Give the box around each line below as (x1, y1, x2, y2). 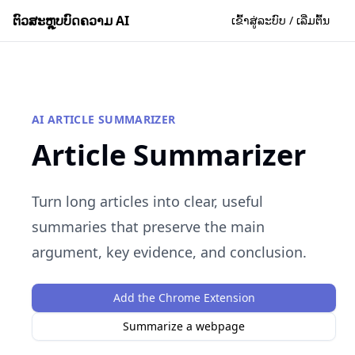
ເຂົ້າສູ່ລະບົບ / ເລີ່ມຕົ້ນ (231, 13, 330, 28)
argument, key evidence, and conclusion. (32, 242, 307, 261)
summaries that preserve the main (32, 217, 265, 236)
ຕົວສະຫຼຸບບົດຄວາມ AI (13, 12, 129, 29)
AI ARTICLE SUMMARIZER (32, 112, 176, 127)
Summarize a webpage (123, 319, 245, 334)
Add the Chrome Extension (113, 290, 255, 305)
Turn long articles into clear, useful (32, 192, 263, 211)
